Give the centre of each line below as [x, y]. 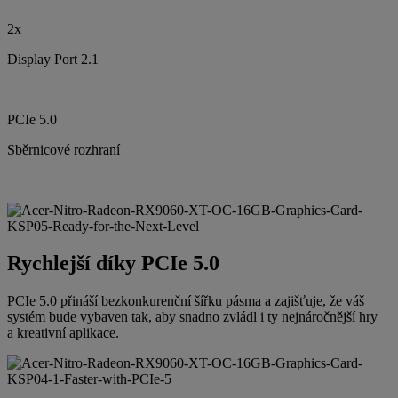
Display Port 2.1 [53, 59]
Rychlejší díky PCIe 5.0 [113, 263]
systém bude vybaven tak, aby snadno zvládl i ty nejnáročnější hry [192, 317]
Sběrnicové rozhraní [64, 149]
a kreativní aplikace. [63, 333]
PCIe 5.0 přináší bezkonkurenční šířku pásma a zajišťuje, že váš [186, 301]
